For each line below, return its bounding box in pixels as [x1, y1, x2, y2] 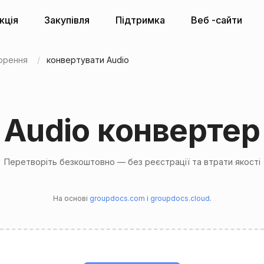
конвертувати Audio [46, 54, 129, 65]
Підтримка [115, 14, 165, 27]
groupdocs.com [89, 194, 145, 203]
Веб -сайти [190, 14, 242, 27]
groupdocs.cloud [150, 194, 210, 203]
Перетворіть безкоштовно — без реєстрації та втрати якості [4, 157, 260, 167]
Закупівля [44, 14, 90, 27]
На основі [52, 194, 90, 203]
